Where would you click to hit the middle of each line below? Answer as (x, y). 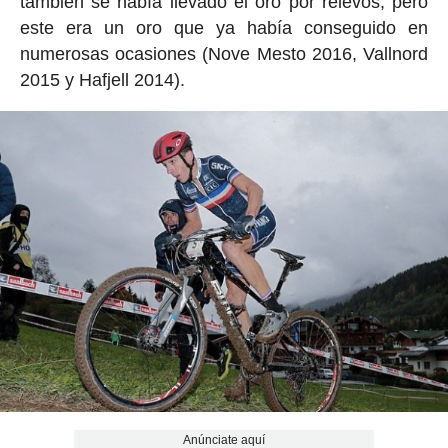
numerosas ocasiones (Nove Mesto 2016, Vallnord (224, 54)
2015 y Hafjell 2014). (102, 80)
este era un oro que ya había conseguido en (224, 28)
